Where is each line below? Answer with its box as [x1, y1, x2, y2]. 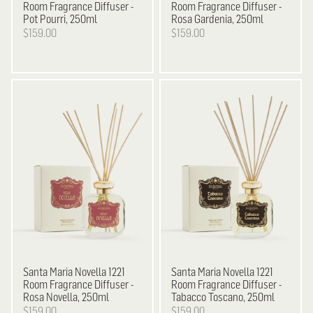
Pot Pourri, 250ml [23, 11, 98, 26]
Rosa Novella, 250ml [23, 289, 110, 304]
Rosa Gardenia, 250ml [171, 11, 264, 26]
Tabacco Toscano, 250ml [171, 289, 275, 304]
